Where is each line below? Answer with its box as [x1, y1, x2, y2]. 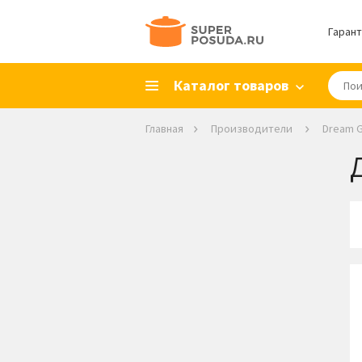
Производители [210, 121, 293, 136]
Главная [145, 121, 183, 136]
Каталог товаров [173, 76, 288, 95]
